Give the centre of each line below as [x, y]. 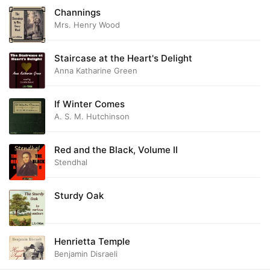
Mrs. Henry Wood [87, 25]
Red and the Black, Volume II [116, 150]
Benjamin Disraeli [86, 254]
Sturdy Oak [79, 196]
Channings [77, 12]
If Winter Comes [89, 104]
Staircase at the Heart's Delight [123, 58]
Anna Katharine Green [96, 71]
